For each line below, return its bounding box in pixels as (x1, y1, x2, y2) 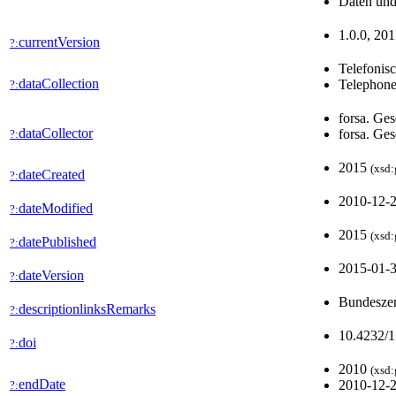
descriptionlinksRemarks (19, 301, 156, 317)
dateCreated (19, 167, 85, 183)
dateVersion (19, 268, 84, 284)
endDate (19, 377, 65, 392)
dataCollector (19, 126, 93, 141)
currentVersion (19, 34, 100, 50)
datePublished (19, 234, 96, 250)
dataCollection (19, 76, 99, 92)
